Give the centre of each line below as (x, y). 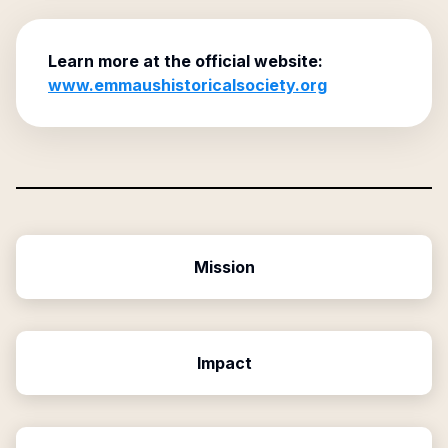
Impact (224, 363)
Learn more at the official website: (185, 61)
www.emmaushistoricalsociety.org (187, 85)
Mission (224, 267)
